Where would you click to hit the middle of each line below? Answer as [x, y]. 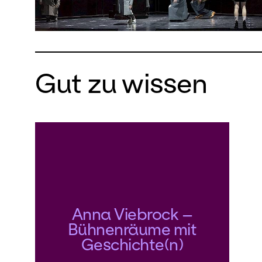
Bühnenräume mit [132, 229]
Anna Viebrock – [132, 213]
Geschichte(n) [132, 244]
